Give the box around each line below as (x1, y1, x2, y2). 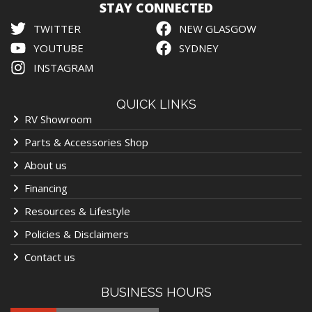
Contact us (24, 249, 75, 264)
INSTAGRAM (33, 60, 93, 75)
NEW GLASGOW (178, 21, 256, 36)
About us (24, 157, 67, 172)
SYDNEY (178, 40, 219, 55)
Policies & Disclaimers (24, 226, 129, 241)
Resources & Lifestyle (24, 203, 130, 218)
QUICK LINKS (116, 96, 196, 111)
